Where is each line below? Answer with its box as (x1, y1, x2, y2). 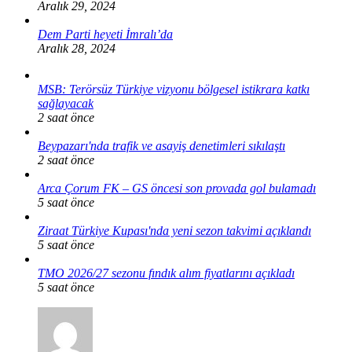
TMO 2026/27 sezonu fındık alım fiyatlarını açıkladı (38, 266, 295, 280)
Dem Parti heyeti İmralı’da (38, 27, 173, 41)
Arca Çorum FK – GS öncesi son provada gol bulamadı (38, 181, 316, 195)
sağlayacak (38, 96, 93, 110)
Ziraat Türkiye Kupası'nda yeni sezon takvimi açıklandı (38, 223, 311, 237)
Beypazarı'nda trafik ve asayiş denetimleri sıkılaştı (38, 138, 285, 152)
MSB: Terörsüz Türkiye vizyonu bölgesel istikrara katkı (38, 82, 310, 96)
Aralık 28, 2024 (38, 41, 115, 55)
